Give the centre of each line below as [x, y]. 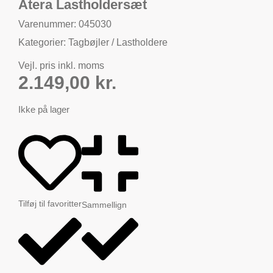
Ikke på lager [44, 110]
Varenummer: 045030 [65, 24]
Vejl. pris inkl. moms [61, 66]
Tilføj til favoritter [50, 203]
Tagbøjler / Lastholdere [118, 42]
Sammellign [104, 205]
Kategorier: [43, 42]
